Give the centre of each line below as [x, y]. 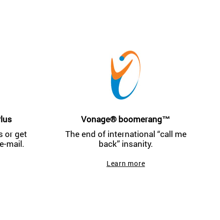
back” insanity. [126, 144]
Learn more [126, 163]
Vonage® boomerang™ [126, 119]
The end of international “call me [126, 134]
